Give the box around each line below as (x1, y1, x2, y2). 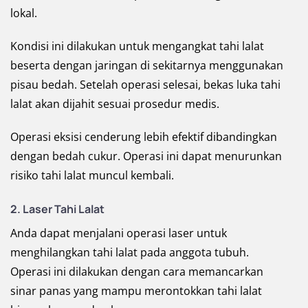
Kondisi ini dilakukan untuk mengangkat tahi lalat (10, 38, 264, 54)
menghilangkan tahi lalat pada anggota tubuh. (10, 245, 249, 261)
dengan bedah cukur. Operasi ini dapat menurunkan (10, 148, 282, 164)
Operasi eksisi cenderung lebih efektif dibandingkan (10, 129, 277, 145)
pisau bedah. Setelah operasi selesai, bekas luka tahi (10, 77, 280, 93)
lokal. (10, 5, 37, 21)
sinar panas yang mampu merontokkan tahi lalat (10, 283, 262, 299)
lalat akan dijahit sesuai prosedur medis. (10, 96, 219, 112)
